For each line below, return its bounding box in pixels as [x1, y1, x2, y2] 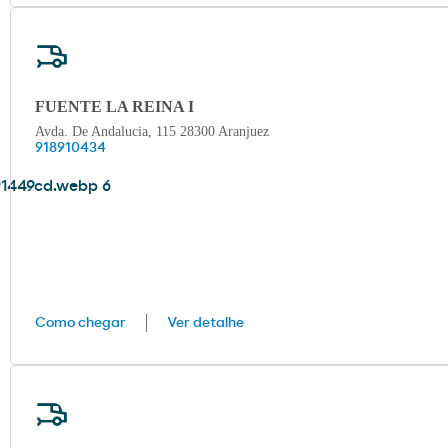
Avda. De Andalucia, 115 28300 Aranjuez [35, 124, 269, 140]
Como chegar [35, 316, 126, 331]
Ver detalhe [167, 316, 244, 331]
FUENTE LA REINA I [35, 98, 194, 116]
